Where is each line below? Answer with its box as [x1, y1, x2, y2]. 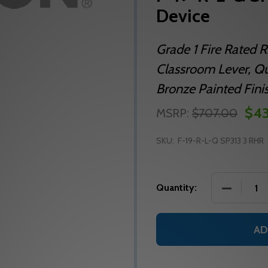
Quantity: [156, 182, 197, 194]
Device [156, 5, 210, 28]
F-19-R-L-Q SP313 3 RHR [178, 135, 264, 147]
